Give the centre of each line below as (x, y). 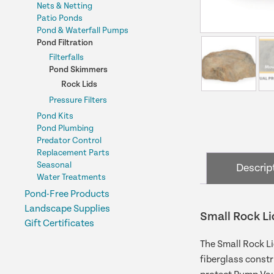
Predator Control (69, 141)
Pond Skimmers (78, 70)
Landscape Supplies (67, 209)
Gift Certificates (59, 224)
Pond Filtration (65, 43)
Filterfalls (66, 57)
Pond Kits (55, 116)
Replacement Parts (73, 153)
